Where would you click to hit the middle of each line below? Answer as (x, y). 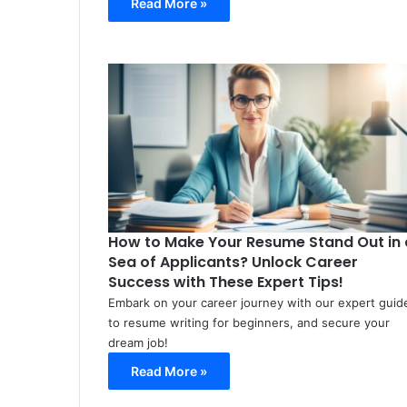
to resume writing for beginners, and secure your (248, 322)
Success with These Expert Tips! (225, 282)
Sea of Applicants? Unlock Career (233, 262)
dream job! (138, 342)
